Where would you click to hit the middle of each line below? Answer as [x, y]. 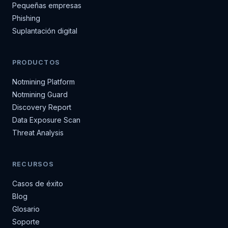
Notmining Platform [44, 82]
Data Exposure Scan [46, 120]
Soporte [26, 222]
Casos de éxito [38, 183]
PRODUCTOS [36, 62]
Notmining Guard [40, 94]
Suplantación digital [45, 31]
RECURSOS [33, 164]
